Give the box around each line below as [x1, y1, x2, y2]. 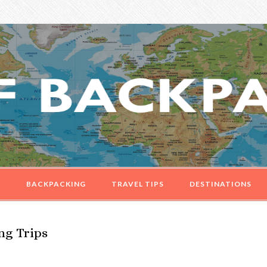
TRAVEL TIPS [111, 179, 164, 188]
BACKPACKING [26, 179, 86, 188]
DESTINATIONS [190, 179, 252, 188]
